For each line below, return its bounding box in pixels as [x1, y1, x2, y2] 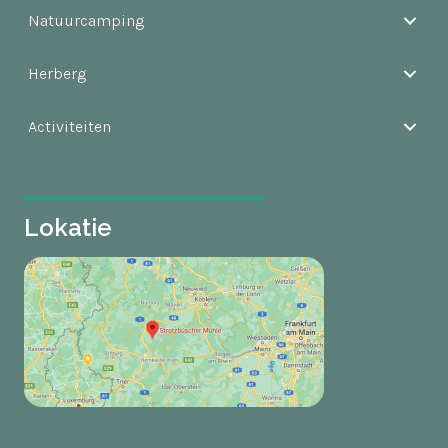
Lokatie [24, 213, 112, 242]
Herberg [28, 64, 87, 83]
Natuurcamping [28, 11, 145, 30]
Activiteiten [28, 117, 111, 136]
